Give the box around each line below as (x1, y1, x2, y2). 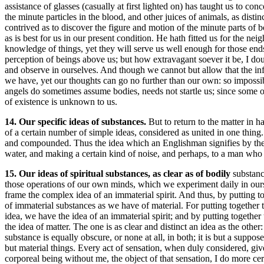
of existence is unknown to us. (5, 97, 117, 107)
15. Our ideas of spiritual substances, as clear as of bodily (5, 169, 233, 179)
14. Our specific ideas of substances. (5, 117, 148, 127)
